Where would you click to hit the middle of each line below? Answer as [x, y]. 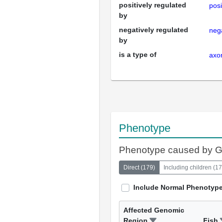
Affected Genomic [154, 210]
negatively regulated [154, 30]
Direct [131, 167]
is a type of [138, 55]
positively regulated [153, 5]
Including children [188, 167]
